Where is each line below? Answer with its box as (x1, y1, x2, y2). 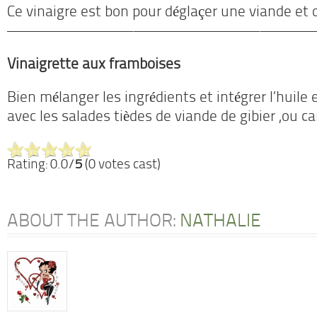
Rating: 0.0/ (7, 158, 75, 172)
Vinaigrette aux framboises (7, 58, 180, 72)
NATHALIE (180, 213, 261, 231)
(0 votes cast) (82, 158, 161, 172)
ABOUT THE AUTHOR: (7, 213, 180, 231)
